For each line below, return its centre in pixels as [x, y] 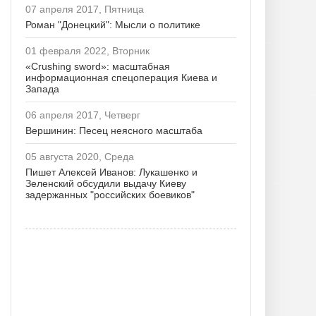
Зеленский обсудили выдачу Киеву [106, 183]
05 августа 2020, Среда [80, 157]
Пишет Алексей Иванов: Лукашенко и [111, 172]
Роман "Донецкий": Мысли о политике [113, 25]
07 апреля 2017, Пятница [85, 9]
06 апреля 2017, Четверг [83, 115]
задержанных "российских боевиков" [110, 195]
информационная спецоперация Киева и [121, 78]
